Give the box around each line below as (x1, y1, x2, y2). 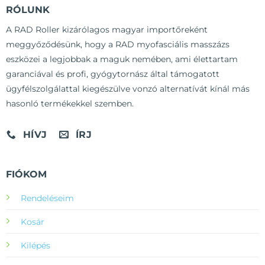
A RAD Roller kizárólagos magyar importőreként (5, 24, 208, 35)
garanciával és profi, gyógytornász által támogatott (5, 69, 219, 80)
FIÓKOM (5, 169, 47, 180)
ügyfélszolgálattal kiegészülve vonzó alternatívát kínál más (5, 83, 250, 95)
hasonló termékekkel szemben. (5, 98, 134, 109)
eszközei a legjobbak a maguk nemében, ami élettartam (5, 54, 238, 65)
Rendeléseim (20, 193, 74, 203)
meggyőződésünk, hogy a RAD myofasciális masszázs (5, 39, 230, 50)
